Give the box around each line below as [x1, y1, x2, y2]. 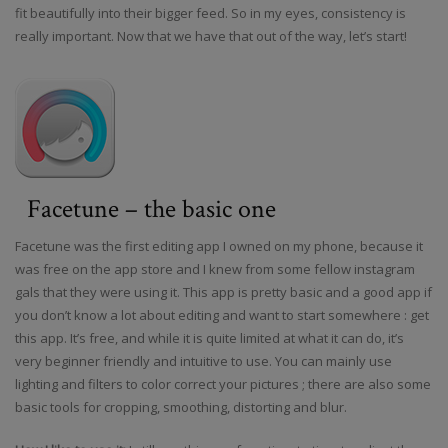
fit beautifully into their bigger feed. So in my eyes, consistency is [15, 4, 406, 22]
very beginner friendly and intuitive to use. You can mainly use [15, 352, 392, 370]
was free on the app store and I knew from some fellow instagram [15, 260, 415, 278]
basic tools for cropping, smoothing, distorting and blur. [15, 398, 347, 416]
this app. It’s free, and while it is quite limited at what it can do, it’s [15, 329, 404, 347]
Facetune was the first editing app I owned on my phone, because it [15, 237, 423, 255]
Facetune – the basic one [15, 192, 276, 226]
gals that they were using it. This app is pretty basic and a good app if [15, 283, 432, 301]
